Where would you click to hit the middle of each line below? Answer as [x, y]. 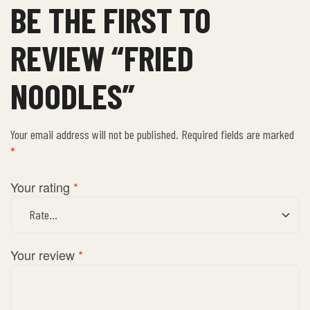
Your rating [42, 186]
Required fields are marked [238, 135]
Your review [44, 254]
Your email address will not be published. [94, 135]
